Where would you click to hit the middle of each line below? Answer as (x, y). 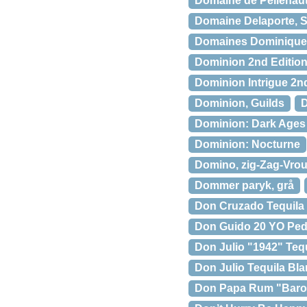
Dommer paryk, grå (244, 185)
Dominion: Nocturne (247, 144)
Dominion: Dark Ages (250, 124)
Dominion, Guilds (240, 103)
